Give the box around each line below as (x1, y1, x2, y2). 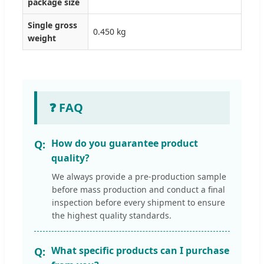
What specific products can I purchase (51, 243, 229, 257)
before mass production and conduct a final (52, 183, 225, 195)
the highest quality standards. (52, 209, 171, 221)
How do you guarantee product (51, 136, 198, 150)
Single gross (28, 19, 77, 31)
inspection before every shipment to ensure (52, 196, 225, 208)
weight (28, 32, 56, 44)
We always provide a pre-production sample (52, 170, 226, 182)
